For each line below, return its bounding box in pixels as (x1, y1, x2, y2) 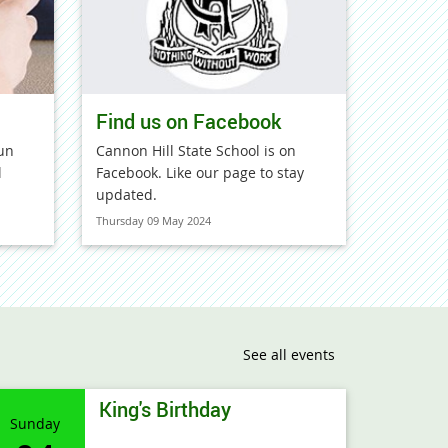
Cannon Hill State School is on (96, 141, 296, 160)
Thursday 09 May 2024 (96, 213, 211, 228)
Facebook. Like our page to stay (96, 163, 304, 182)
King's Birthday (98, 396, 231, 423)
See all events (243, 345, 335, 364)
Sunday (9, 413, 60, 433)
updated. (96, 185, 157, 204)
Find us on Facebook (96, 108, 281, 135)
